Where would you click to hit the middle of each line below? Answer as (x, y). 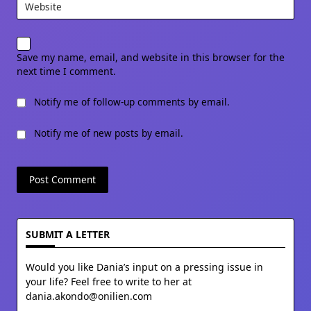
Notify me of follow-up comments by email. (132, 101)
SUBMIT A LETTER (68, 234)
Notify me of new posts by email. (109, 133)
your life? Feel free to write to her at (109, 282)
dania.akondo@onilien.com (89, 296)
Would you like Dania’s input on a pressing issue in (144, 267)
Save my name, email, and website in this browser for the (151, 57)
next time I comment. (66, 71)
